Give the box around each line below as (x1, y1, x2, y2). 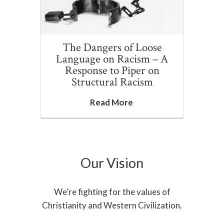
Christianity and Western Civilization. (42, 199, 182, 210)
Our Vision (80, 154, 143, 171)
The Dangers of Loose (62, 39, 162, 55)
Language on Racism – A (56, 51, 168, 66)
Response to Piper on (64, 62, 159, 78)
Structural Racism (71, 74, 153, 89)
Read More (89, 96, 133, 107)
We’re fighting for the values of (53, 186, 170, 197)
